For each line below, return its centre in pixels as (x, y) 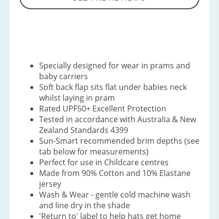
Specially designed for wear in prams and (115, 66)
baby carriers (64, 77)
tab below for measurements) (94, 152)
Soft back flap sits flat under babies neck (113, 87)
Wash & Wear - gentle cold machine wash (115, 195)
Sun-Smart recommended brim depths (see (119, 141)
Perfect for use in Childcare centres (104, 163)
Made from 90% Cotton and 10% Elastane (115, 173)
